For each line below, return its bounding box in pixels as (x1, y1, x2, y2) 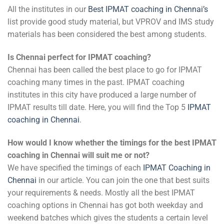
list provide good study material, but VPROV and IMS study (7, 17, 214, 27)
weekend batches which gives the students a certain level (7, 212, 208, 222)
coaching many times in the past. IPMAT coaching (7, 77, 184, 87)
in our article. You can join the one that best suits (36, 175, 209, 185)
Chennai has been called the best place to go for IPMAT (7, 64, 202, 74)
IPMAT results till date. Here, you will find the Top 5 (7, 102, 187, 112)
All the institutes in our (7, 4, 88, 14)
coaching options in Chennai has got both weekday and (7, 200, 203, 210)
